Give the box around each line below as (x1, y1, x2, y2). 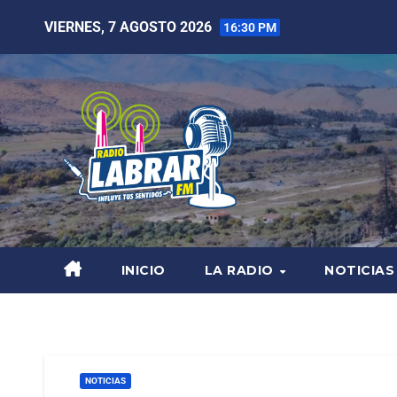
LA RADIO (204, 262, 277, 279)
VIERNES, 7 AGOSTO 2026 (44, 18, 215, 35)
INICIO (121, 262, 166, 279)
